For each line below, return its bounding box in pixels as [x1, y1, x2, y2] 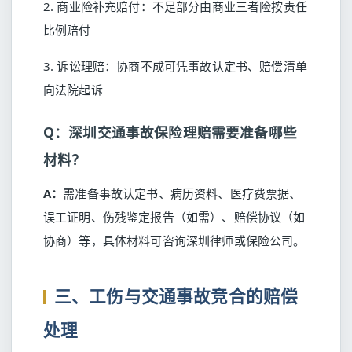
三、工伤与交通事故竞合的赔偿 [54, 284, 299, 307]
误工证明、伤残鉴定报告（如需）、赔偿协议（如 [43, 209, 306, 225]
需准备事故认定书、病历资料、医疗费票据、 [63, 185, 302, 201]
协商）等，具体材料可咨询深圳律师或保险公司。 [43, 233, 306, 248]
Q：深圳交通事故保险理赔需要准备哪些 [43, 123, 297, 141]
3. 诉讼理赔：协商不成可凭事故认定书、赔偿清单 [43, 58, 307, 74]
